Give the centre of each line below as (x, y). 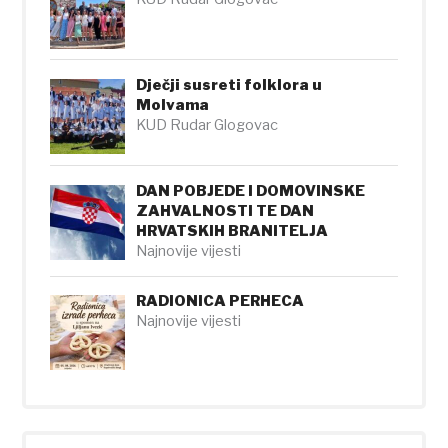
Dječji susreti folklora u (229, 85)
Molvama (173, 105)
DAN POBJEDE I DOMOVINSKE (251, 190)
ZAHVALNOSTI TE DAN (225, 210)
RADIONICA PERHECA (220, 301)
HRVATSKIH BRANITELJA (232, 230)
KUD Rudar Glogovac (207, 125)
